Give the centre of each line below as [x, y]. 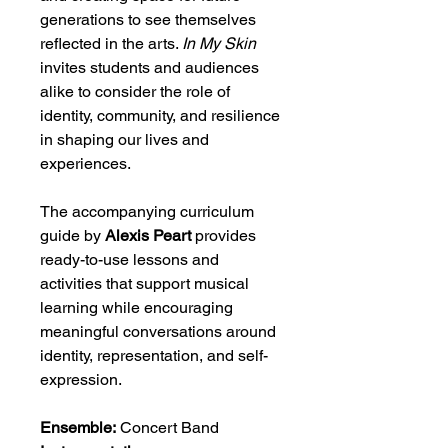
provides [223, 235]
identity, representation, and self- [154, 355]
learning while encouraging [136, 307]
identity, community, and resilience [160, 115]
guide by [72, 235]
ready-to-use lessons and [129, 259]
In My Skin [219, 43]
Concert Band [167, 427]
